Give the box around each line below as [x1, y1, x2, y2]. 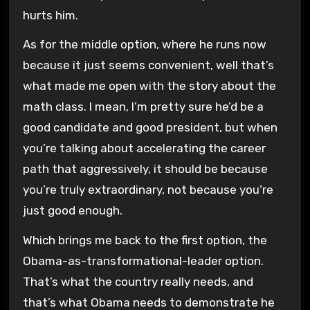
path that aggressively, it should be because [22, 162, 268, 176]
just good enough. [22, 203, 122, 218]
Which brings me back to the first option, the [22, 233, 267, 248]
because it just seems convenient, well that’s [22, 58, 274, 73]
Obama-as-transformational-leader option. [22, 254, 264, 268]
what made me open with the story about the [22, 79, 276, 93]
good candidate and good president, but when [22, 120, 277, 135]
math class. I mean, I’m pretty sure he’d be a [22, 100, 264, 114]
